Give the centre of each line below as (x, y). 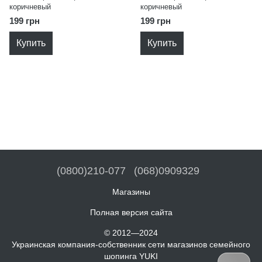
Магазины (131, 192)
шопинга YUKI (131, 256)
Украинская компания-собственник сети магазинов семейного (131, 244)
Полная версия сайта (131, 212)
